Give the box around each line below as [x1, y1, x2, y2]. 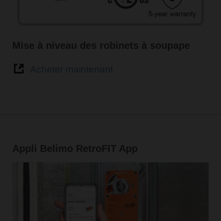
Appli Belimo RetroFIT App [12, 143, 138, 154]
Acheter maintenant [30, 64, 113, 75]
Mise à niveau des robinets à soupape [12, 39, 190, 51]
